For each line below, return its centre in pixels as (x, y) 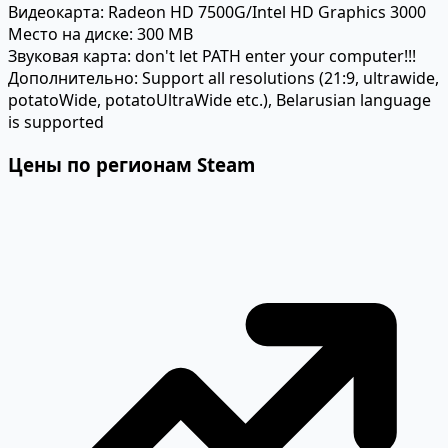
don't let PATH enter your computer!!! (273, 55)
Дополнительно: (73, 77)
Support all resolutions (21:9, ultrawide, (288, 77)
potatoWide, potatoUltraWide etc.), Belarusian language (219, 99)
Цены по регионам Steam (131, 164)
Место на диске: (70, 33)
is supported (56, 121)
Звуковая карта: (69, 55)
